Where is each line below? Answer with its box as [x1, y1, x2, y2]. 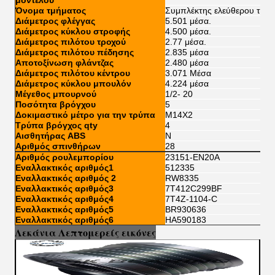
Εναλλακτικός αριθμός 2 [15, 173, 116, 183]
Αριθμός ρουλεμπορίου [15, 152, 114, 162]
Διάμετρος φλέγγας [15, 16, 95, 26]
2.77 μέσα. [165, 37, 206, 47]
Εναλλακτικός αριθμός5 [15, 204, 114, 214]
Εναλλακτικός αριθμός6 [15, 215, 114, 225]
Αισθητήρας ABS [15, 131, 85, 141]
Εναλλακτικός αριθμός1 [15, 163, 114, 172]
